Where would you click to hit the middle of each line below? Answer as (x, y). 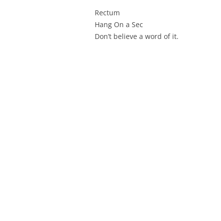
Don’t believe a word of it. (137, 36)
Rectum (107, 13)
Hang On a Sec (119, 24)
